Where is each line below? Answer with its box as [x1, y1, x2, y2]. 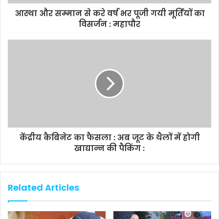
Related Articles [8, 181, 79, 194]
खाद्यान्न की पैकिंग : [74, 142, 145, 154]
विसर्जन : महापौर [79, 18, 140, 30]
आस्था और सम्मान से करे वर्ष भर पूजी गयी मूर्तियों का [14, 7, 205, 19]
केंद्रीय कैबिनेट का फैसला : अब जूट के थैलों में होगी [19, 131, 200, 143]
